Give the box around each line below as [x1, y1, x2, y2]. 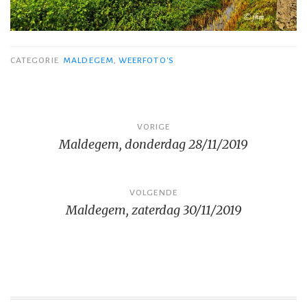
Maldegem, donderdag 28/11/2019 [59, 136, 248, 153]
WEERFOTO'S [119, 56, 174, 66]
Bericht [10, 110, 75, 134]
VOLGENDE [130, 188, 177, 198]
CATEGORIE [10, 56, 61, 66]
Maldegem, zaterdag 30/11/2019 [65, 202, 242, 219]
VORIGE [136, 122, 171, 132]
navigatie [10, 138, 93, 163]
